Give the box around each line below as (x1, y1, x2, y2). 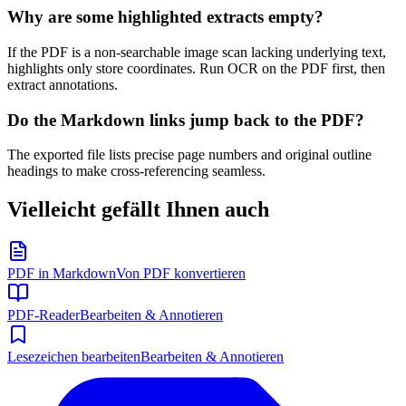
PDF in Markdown (7, 266, 116, 282)
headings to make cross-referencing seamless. (7, 163, 266, 179)
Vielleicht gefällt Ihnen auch (7, 198, 269, 222)
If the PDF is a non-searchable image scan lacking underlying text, (7, 43, 386, 60)
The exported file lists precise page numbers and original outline (7, 147, 372, 163)
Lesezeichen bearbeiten (7, 349, 140, 365)
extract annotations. (7, 76, 118, 92)
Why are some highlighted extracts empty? (7, 7, 324, 27)
